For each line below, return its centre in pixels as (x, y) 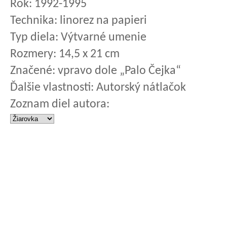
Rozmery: (33, 54)
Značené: (33, 71)
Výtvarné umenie (102, 37)
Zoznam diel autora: (60, 104)
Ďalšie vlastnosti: (52, 88)
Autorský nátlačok (140, 88)
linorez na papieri (102, 21)
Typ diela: (34, 37)
